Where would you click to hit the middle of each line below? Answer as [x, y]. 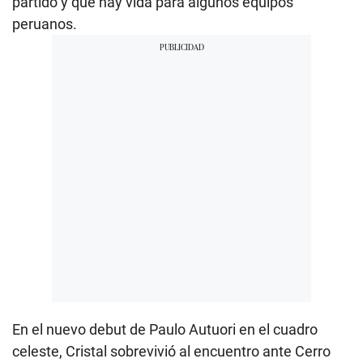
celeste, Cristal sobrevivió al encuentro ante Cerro [171, 351]
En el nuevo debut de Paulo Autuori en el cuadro [165, 329]
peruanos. [45, 23]
